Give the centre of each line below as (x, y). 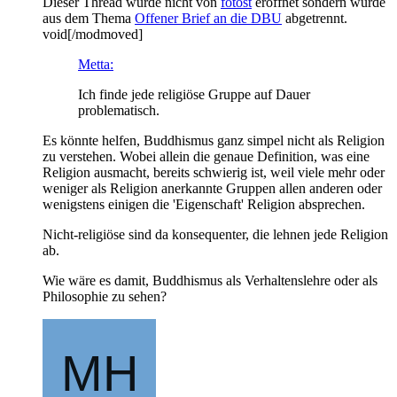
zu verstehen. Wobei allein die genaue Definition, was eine (206, 156)
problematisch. (119, 110)
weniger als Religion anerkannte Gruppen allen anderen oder (212, 188)
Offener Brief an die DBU (208, 18)
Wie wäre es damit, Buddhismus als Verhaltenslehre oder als (210, 280)
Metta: (96, 64)
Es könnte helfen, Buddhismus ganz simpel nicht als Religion (214, 140)
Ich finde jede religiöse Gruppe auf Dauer (194, 94)
